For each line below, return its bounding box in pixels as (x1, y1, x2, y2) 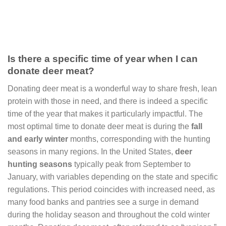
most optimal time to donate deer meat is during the (8, 122, 191, 131)
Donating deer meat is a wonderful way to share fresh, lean (8, 84, 217, 93)
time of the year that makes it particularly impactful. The (8, 109, 203, 118)
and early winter (8, 134, 68, 143)
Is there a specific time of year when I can (8, 53, 198, 65)
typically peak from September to (72, 159, 191, 168)
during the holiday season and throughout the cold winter (8, 210, 210, 219)
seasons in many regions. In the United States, (8, 147, 175, 156)
